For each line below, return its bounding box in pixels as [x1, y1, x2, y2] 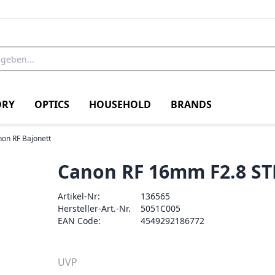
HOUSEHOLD [89, 97, 151, 111]
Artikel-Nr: [58, 190, 101, 202]
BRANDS [171, 97, 212, 111]
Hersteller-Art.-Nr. [58, 203, 131, 214]
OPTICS [34, 97, 69, 111]
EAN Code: [58, 215, 101, 227]
